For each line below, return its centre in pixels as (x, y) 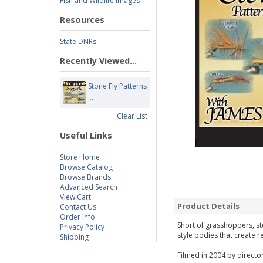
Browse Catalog (86, 167)
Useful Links (86, 135)
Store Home (80, 157)
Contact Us (78, 207)
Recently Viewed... (98, 61)
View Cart (75, 197)
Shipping (74, 237)
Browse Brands (85, 177)
